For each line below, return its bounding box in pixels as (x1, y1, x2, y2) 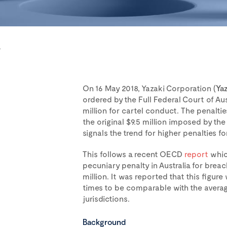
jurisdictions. (82, 194, 130, 203)
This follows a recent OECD (82, 149, 184, 159)
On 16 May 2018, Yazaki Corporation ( (82, 83, 216, 93)
